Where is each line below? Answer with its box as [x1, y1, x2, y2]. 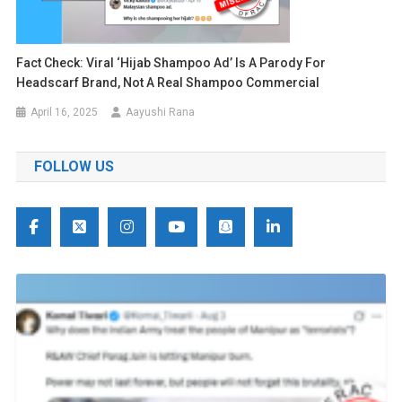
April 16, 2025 [31, 106, 99, 119]
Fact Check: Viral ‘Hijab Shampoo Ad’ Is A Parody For [16, 56, 327, 71]
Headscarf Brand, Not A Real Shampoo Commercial [16, 75, 320, 91]
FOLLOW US [33, 158, 114, 176]
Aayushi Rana [126, 106, 196, 119]
